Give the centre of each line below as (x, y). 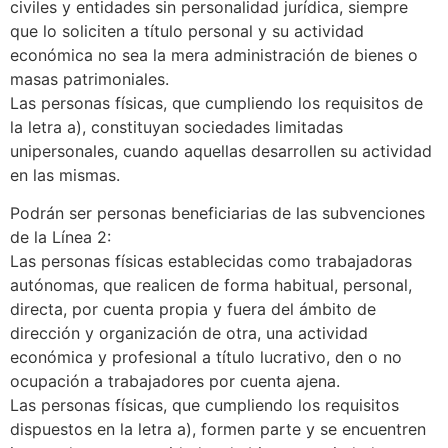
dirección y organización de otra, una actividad (189, 333)
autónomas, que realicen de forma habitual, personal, (211, 285)
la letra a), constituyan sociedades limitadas (176, 126)
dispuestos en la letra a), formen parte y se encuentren (218, 429)
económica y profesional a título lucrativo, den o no (206, 357)
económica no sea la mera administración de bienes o (214, 54)
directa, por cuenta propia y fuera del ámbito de (193, 309)
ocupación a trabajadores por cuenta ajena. (175, 381)
